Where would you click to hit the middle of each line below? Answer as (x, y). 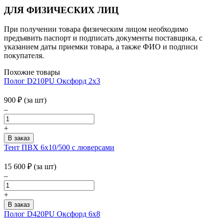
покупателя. (24, 56)
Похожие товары (32, 72)
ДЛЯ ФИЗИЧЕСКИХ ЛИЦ (61, 10)
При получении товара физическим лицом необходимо (96, 29)
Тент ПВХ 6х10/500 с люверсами (59, 148)
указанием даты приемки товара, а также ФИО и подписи (101, 47)
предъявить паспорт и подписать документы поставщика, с (103, 38)
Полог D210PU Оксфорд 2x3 (52, 81)
